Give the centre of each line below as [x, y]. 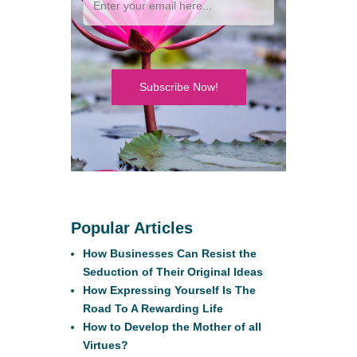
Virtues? [106, 345]
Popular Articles [132, 228]
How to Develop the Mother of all [172, 327]
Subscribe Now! [178, 87]
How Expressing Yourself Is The [169, 290]
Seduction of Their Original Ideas [173, 272]
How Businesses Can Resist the [170, 254]
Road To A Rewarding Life [153, 309]
